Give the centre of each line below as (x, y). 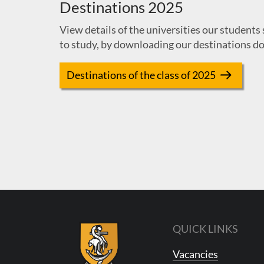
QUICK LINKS (205, 228)
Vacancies (195, 254)
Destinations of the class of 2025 (141, 75)
